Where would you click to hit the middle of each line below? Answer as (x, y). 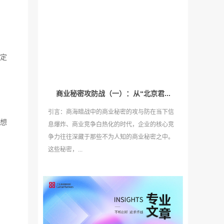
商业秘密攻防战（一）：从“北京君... (113, 93)
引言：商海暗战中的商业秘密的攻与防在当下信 (111, 112)
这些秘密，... (65, 149)
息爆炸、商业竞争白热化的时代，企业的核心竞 (111, 124)
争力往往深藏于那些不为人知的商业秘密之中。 (111, 137)
